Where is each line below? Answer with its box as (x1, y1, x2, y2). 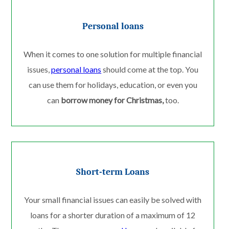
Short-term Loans (76, 166, 150, 177)
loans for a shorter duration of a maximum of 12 (30, 210, 196, 220)
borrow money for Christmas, (60, 95, 164, 105)
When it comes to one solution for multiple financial (24, 49, 202, 59)
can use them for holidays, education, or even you (28, 79, 197, 89)
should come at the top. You (101, 64, 199, 74)
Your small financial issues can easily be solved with (24, 194, 202, 204)
